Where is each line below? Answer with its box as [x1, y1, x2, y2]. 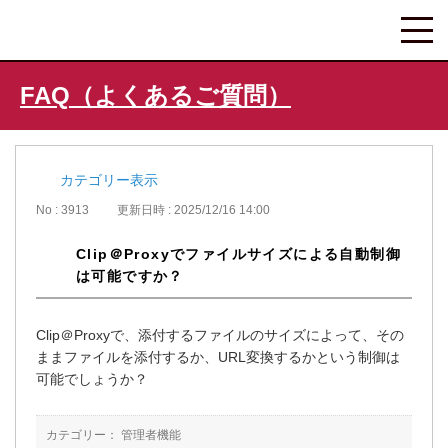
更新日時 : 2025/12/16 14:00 [117, 203, 270, 218]
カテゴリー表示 [60, 172, 158, 188]
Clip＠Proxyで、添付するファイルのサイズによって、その [36, 327, 404, 344]
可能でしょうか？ [36, 371, 148, 388]
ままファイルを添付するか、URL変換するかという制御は [36, 349, 400, 366]
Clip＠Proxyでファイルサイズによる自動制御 [76, 246, 401, 263]
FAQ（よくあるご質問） [20, 82, 291, 109]
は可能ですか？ [76, 268, 184, 285]
